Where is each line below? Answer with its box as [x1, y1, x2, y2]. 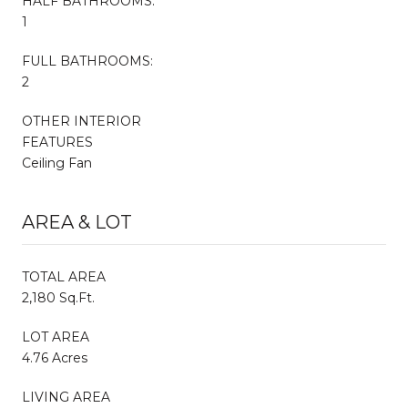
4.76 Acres [22, 349, 87, 366]
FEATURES [22, 133, 93, 150]
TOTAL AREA [22, 268, 106, 285]
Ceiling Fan [22, 154, 92, 171]
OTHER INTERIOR [22, 112, 141, 129]
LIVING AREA [22, 388, 110, 405]
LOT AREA [22, 328, 89, 345]
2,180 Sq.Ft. [22, 289, 95, 306]
